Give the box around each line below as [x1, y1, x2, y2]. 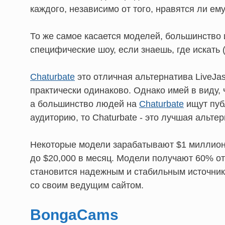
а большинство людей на [30, 99, 139, 109]
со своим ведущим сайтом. [30, 180, 144, 191]
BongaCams [30, 206, 119, 223]
